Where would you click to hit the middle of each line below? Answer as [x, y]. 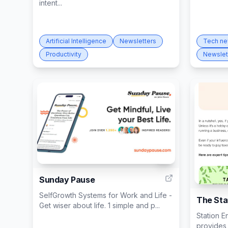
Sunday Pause [67, 180]
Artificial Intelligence [76, 41]
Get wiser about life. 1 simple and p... [99, 205]
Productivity [64, 54]
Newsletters [138, 41]
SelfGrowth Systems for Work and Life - [106, 195]
